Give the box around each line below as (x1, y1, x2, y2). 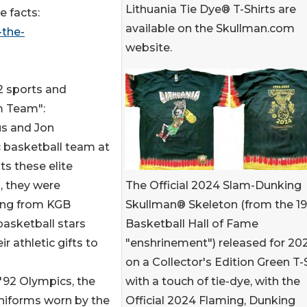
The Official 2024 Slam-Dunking (125, 179, 302, 192)
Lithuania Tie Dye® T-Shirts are (125, 3, 296, 16)
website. (125, 41, 172, 54)
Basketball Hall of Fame (125, 217, 258, 230)
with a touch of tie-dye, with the (125, 275, 300, 288)
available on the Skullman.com (125, 22, 295, 35)
